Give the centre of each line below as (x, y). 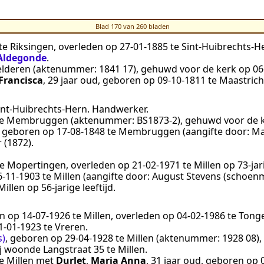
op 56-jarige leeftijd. (70, 187)
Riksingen (32, 47)
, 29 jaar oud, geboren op (100, 80)
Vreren (70, 227)
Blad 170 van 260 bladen (132, 26)
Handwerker (119, 109)
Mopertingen (37, 165)
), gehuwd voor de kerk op (193, 69)
